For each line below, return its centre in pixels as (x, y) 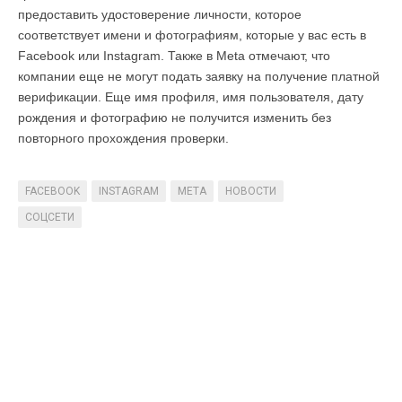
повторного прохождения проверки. (123, 139)
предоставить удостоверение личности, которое (160, 15)
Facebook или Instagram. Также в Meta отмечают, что (174, 56)
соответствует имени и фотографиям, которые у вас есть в (192, 35)
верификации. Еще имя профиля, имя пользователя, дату (191, 97)
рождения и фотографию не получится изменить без (175, 118)
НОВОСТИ (251, 192)
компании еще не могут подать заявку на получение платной (199, 77)
